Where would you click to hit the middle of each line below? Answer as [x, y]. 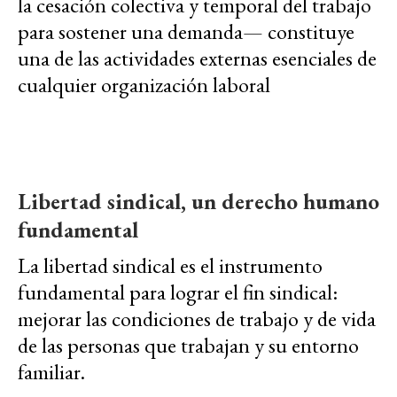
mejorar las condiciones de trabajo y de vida [197, 319]
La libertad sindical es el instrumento [170, 266]
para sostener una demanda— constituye [186, 32]
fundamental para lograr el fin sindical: [178, 292]
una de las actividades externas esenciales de [197, 58]
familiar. [51, 372]
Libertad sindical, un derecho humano [198, 202]
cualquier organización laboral [144, 85]
